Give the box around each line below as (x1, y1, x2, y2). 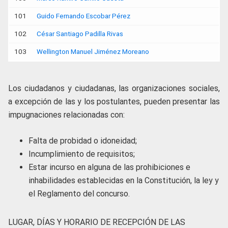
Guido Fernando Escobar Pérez (37, 12, 130, 20)
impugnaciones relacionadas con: (8, 109, 125, 120)
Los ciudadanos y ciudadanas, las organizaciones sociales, (8, 83, 220, 93)
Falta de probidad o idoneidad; (28, 135, 137, 146)
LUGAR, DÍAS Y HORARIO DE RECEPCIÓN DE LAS (8, 217, 185, 227)
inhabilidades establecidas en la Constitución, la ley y (28, 175, 219, 185)
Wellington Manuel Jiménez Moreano (37, 47, 149, 55)
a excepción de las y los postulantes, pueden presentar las (8, 96, 220, 106)
